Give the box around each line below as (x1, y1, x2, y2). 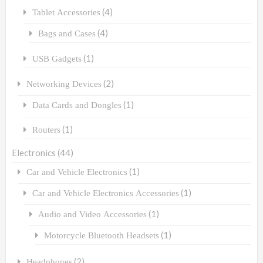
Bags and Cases (38, 28, 96, 38)
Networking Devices (26, 79, 102, 88)
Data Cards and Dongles (32, 100, 122, 109)
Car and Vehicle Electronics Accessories (32, 188, 179, 197)
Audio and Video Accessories (38, 209, 147, 218)
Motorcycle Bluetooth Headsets (44, 230, 159, 240)
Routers (32, 124, 60, 134)
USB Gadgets (32, 53, 82, 63)
